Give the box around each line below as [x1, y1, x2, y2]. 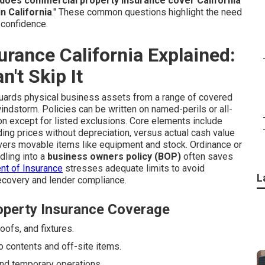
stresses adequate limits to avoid [63, 163, 205, 174]
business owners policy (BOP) [47, 151, 181, 162]
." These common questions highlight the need [52, 7, 242, 18]
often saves [181, 151, 233, 162]
